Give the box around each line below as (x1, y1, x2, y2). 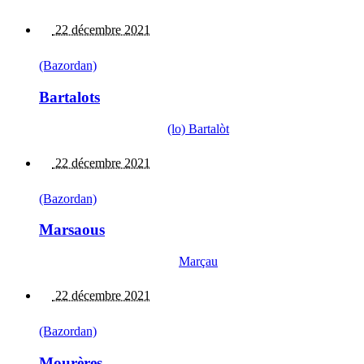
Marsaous (39, 221, 105, 239)
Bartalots (39, 88, 100, 106)
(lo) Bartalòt (167, 121, 229, 136)
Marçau (179, 254, 218, 269)
